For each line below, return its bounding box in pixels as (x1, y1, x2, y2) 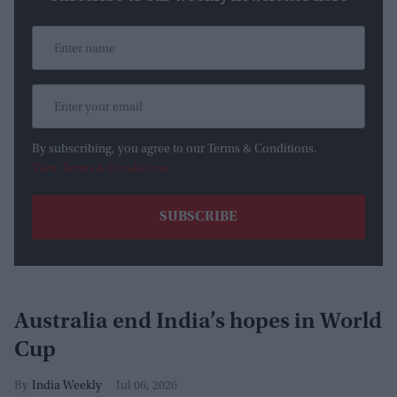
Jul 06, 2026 (116, 380, 177, 393)
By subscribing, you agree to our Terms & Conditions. (32, 144, 317, 157)
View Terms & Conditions (32, 163, 167, 176)
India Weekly (32, 380, 102, 393)
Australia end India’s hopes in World (14, 311, 382, 335)
